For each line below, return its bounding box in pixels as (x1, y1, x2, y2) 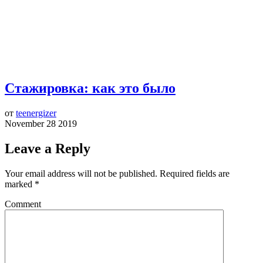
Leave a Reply (5, 140, 90, 156)
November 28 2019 (5, 119, 77, 129)
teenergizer (16, 108, 56, 119)
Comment (5, 198, 41, 209)
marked (5, 178, 35, 189)
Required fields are (160, 168, 230, 178)
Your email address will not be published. (5, 168, 157, 178)
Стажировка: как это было (5, 80, 176, 96)
